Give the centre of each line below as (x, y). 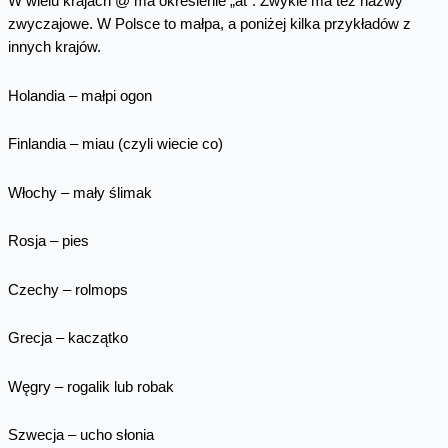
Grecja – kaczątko (67, 338)
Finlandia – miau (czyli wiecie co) (115, 144)
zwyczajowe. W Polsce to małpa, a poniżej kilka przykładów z (209, 24)
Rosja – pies (48, 241)
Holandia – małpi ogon (79, 95)
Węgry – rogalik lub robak (90, 386)
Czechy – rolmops (67, 289)
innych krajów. (54, 47)
